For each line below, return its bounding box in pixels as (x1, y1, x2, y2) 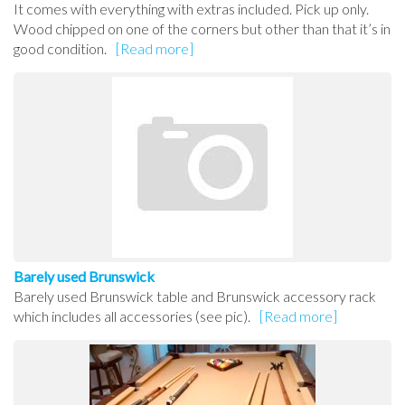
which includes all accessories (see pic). (14, 307, 250, 325)
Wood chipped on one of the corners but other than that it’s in (14, 20, 391, 38)
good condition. (14, 40, 107, 58)
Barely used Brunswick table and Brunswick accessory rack (14, 287, 376, 306)
